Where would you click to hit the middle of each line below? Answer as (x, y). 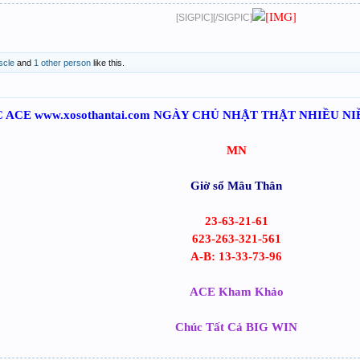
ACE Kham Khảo (236, 291)
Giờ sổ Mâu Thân (236, 185)
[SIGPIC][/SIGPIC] (214, 17)
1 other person (62, 62)
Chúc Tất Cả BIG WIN (236, 327)
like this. (108, 62)
